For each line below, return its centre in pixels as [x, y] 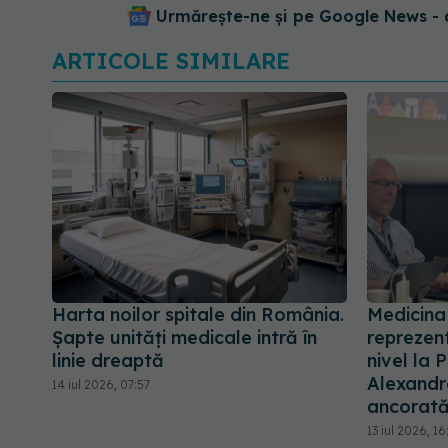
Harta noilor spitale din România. [198, 315]
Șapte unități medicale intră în [184, 338]
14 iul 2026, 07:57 [101, 385]
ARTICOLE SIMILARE [171, 60]
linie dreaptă [108, 361]
